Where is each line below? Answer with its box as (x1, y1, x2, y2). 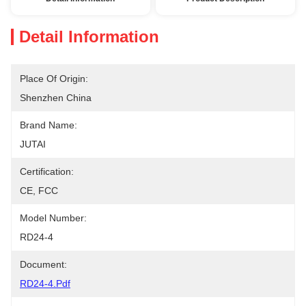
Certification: (20, 166, 74, 177)
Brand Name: (20, 120, 77, 130)
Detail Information (19, 27, 159, 46)
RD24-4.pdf (20, 278, 70, 289)
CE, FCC (20, 185, 58, 196)
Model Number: (20, 212, 87, 223)
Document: (20, 259, 67, 270)
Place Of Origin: (20, 73, 88, 84)
